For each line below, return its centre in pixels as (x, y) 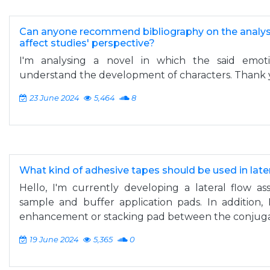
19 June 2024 (54, 240)
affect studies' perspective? (87, 43)
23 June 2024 (54, 98)
